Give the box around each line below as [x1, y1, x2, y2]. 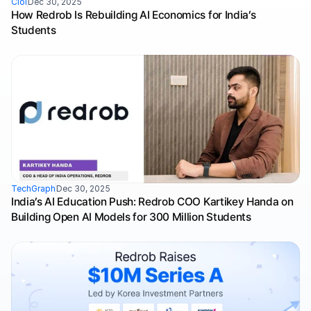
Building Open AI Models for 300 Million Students [11, 210, 251, 224]
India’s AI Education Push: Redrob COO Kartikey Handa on [11, 195, 294, 208]
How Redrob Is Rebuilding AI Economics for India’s [11, 8, 256, 22]
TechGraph [11, 183, 56, 194]
